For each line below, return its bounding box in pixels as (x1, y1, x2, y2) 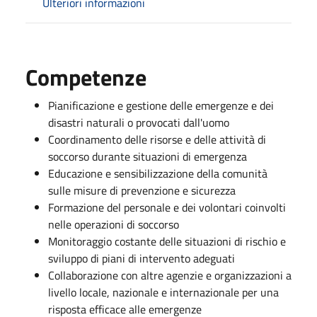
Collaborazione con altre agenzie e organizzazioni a (48, 266, 292, 284)
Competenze (25, 59, 146, 94)
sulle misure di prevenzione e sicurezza (48, 181, 236, 199)
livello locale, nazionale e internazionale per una (48, 283, 279, 301)
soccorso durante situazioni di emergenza (48, 147, 247, 165)
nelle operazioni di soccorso (48, 215, 179, 233)
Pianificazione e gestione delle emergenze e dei (48, 96, 274, 114)
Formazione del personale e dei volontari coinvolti (48, 198, 286, 216)
